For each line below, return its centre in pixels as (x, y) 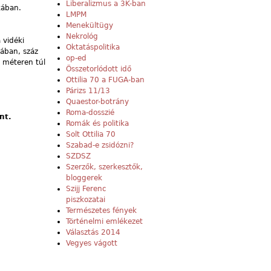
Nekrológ (82, 37)
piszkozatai (86, 200)
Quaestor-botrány (97, 102)
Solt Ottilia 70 (91, 135)
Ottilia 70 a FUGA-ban (105, 80)
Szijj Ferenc (86, 189)
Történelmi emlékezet (104, 222)
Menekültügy (90, 26)
